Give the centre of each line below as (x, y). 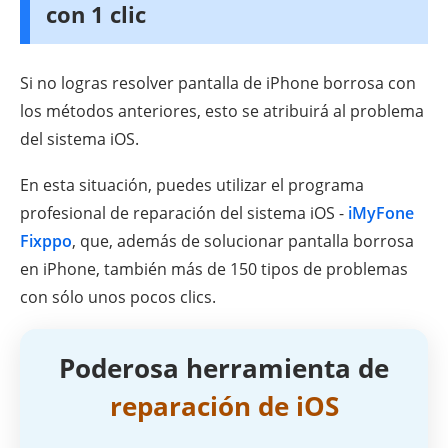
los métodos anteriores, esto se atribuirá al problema (222, 111)
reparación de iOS (224, 406)
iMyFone (381, 213)
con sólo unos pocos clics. (118, 297)
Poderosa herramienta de (224, 368)
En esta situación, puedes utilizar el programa (192, 185)
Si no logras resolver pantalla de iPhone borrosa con (218, 83)
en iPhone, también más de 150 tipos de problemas (214, 269)
